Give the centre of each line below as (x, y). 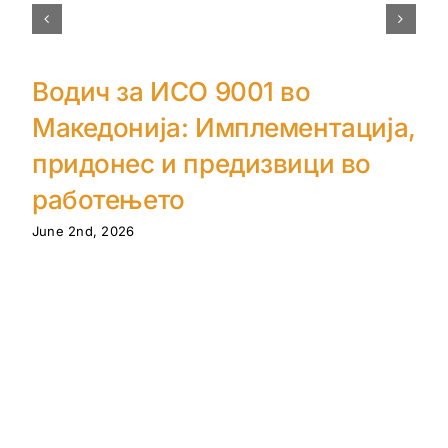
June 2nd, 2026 (83, 230)
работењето (108, 200)
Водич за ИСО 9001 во (171, 92)
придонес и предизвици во (201, 164)
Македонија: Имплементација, (223, 128)
